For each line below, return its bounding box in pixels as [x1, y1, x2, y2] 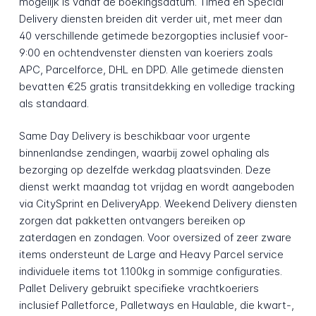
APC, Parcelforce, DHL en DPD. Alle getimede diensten [18, 62, 284, 76]
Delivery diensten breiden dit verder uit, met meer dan [18, 11, 282, 25]
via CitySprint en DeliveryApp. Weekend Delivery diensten [18, 197, 297, 211]
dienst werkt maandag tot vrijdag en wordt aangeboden [18, 180, 294, 194]
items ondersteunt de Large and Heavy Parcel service [18, 248, 284, 262]
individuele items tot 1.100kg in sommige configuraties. [18, 265, 282, 279]
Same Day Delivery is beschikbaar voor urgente [18, 129, 250, 143]
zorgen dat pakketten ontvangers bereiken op [18, 214, 245, 228]
